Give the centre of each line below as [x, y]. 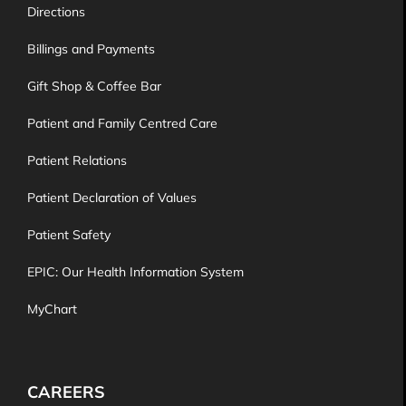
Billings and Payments [91, 49]
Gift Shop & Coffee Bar [94, 86]
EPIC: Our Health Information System [135, 272]
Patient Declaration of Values [112, 198]
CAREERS [66, 392]
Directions [56, 12]
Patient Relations [77, 160]
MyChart [52, 309]
